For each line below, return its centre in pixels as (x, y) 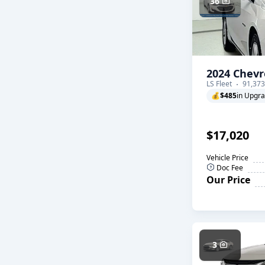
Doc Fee (229, 168)
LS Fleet (219, 84)
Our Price (228, 180)
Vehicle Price (227, 158)
